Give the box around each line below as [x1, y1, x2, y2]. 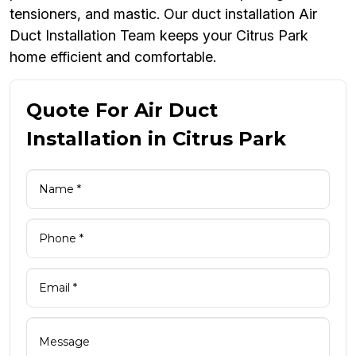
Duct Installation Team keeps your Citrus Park [10, 27, 308, 44]
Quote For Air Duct [26, 99, 218, 122]
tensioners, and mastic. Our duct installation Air [10, 6, 317, 23]
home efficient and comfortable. [10, 48, 216, 66]
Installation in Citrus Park [26, 127, 286, 151]
